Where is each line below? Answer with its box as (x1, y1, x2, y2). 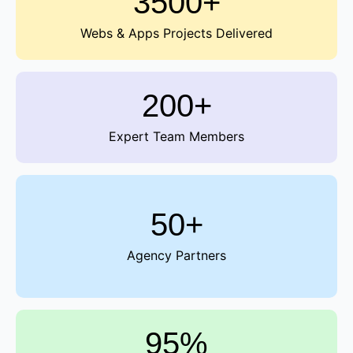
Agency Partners (127, 247, 226, 263)
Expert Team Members (109, 128, 244, 144)
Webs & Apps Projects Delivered (80, 25, 273, 41)
